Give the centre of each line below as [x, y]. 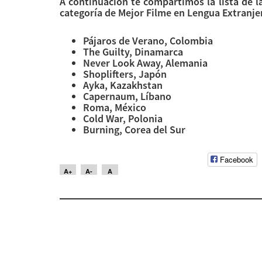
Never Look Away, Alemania [145, 63]
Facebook [236, 160]
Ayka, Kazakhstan [123, 85]
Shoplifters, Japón [125, 74]
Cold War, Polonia [123, 118]
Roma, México [115, 107]
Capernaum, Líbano [127, 96]
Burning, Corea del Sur [134, 129]
